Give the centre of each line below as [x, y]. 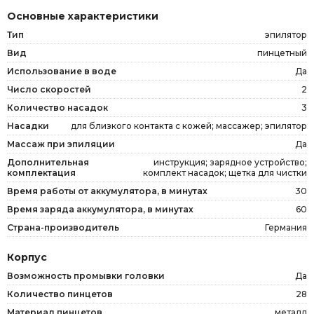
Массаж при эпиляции [61, 144]
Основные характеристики [83, 16]
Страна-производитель [63, 227]
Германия [286, 227]
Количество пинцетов [60, 294]
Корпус [27, 257]
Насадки [28, 125]
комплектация [41, 172]
